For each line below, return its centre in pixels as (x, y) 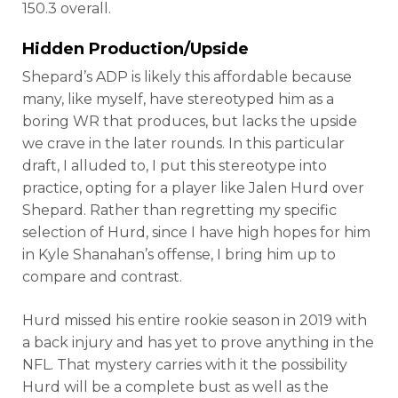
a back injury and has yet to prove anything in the (198, 342)
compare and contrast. (102, 277)
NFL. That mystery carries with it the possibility (185, 365)
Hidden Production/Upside (135, 49)
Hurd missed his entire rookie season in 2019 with (195, 320)
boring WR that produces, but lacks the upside (190, 121)
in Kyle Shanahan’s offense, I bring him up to (179, 255)
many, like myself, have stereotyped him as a (178, 99)
